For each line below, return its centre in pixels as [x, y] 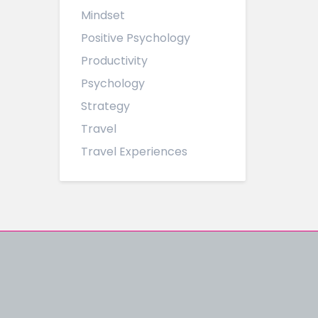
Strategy [105, 106]
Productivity [114, 61]
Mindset [103, 15]
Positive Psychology [135, 38]
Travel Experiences [134, 152]
